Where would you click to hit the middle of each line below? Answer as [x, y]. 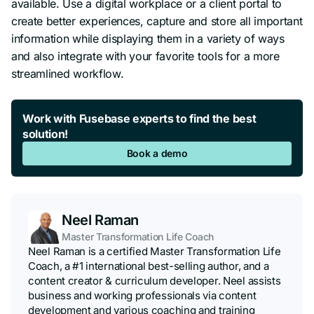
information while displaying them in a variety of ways [148, 38]
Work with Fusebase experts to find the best [139, 118]
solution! [46, 134]
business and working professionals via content [142, 295]
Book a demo [157, 153]
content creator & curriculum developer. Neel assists [155, 280]
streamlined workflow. [68, 73]
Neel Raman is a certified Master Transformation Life [155, 251]
